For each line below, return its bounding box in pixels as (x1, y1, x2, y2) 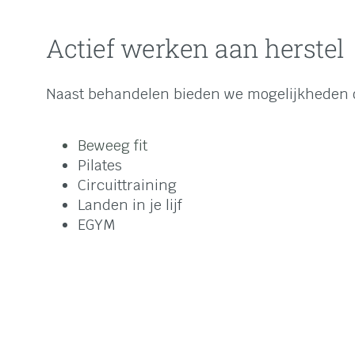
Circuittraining (78, 176, 177, 195)
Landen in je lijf (78, 196, 182, 215)
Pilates (78, 156, 122, 175)
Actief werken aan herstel (46, 30, 345, 65)
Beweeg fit (78, 136, 147, 155)
